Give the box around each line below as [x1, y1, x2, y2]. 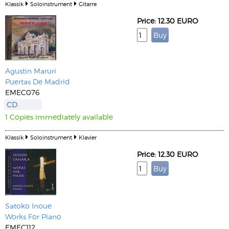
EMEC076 [5, 88, 39, 97]
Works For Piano [5, 212, 61, 221]
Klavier [79, 134, 97, 141]
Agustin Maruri [5, 66, 56, 75]
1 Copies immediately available [5, 112, 113, 121]
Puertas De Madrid [5, 77, 70, 86]
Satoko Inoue [5, 201, 52, 210]
